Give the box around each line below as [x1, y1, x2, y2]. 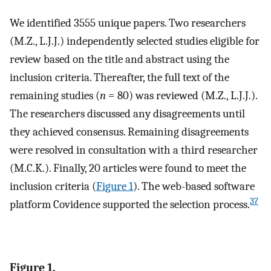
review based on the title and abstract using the [10, 52, 229, 66]
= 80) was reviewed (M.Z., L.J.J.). [106, 88, 257, 102]
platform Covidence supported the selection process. [10, 197, 250, 211]
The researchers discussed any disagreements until [10, 106, 245, 120]
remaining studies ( [10, 88, 100, 102]
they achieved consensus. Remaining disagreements [10, 125, 249, 139]
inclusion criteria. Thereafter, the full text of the [10, 70, 229, 84]
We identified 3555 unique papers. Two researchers [10, 16, 246, 30]
